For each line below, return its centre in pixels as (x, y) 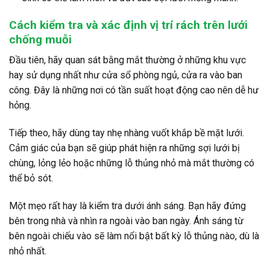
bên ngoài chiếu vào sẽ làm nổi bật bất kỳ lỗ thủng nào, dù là (134, 236)
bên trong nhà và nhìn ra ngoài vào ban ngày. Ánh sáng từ (126, 221)
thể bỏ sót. (31, 178)
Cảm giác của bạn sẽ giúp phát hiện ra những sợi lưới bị (124, 148)
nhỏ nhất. (28, 251)
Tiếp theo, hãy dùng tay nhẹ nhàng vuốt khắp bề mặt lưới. (127, 133)
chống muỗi (40, 39)
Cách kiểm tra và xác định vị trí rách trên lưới (128, 25)
